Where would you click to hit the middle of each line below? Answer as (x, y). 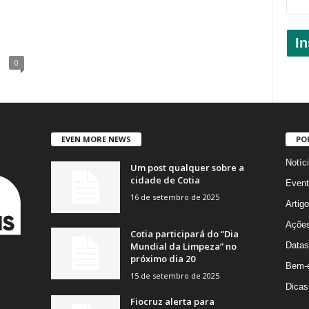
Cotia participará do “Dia (184, 233)
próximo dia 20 (162, 258)
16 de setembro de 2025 (175, 197)
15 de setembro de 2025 (175, 275)
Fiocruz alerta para (172, 301)
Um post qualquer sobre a (187, 167)
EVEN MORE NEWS (96, 139)
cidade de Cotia (165, 180)
